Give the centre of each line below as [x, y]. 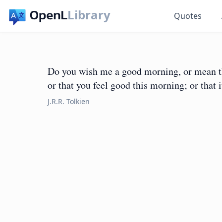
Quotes [188, 16]
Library [89, 15]
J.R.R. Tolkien [69, 101]
